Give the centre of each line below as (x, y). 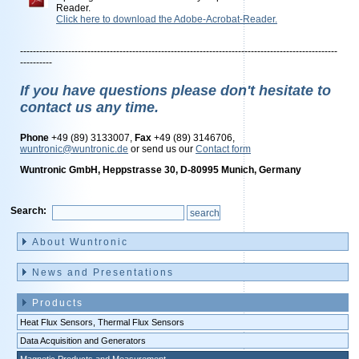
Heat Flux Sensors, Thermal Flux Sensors (102, 322)
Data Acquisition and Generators (83, 341)
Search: (28, 211)
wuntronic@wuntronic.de (74, 149)
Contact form (223, 149)
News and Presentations (103, 272)
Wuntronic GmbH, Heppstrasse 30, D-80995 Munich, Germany (161, 170)
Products (58, 303)
